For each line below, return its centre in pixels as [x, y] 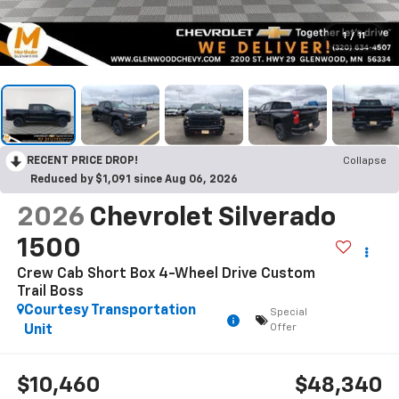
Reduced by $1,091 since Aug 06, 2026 [134, 179]
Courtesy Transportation [110, 310]
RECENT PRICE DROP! [82, 161]
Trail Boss [50, 292]
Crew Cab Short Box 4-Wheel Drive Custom [166, 274]
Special [288, 312]
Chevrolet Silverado [212, 218]
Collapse [365, 161]
